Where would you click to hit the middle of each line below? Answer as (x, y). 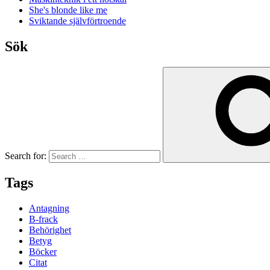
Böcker (43, 251)
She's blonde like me (68, 10)
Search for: (27, 156)
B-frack (43, 219)
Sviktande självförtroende (77, 21)
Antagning (49, 208)
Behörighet (50, 230)
